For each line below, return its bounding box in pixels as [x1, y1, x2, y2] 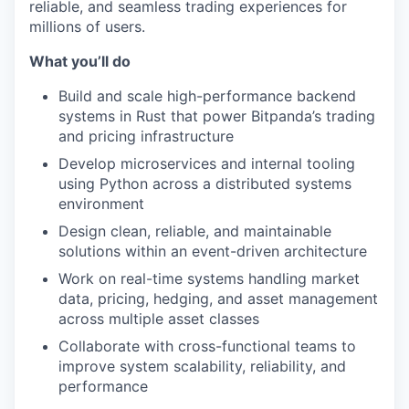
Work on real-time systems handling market [58, 269, 360, 288]
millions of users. [29, 17, 145, 37]
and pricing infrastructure [58, 127, 234, 146]
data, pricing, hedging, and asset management [58, 289, 378, 309]
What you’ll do [29, 52, 131, 71]
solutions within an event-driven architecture [58, 242, 367, 261]
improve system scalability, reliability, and [58, 357, 346, 376]
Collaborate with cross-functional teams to [58, 337, 356, 356]
